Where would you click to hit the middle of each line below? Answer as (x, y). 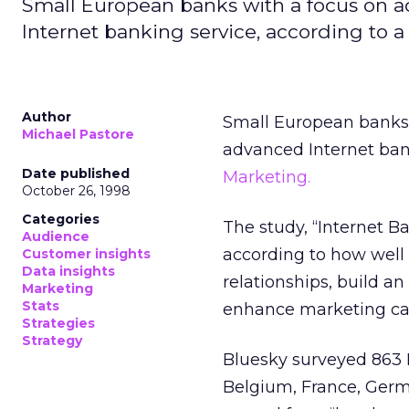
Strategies (58, 323)
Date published (76, 173)
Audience (56, 236)
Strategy (52, 341)
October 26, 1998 (76, 191)
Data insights (68, 271)
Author (47, 117)
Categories (61, 219)
